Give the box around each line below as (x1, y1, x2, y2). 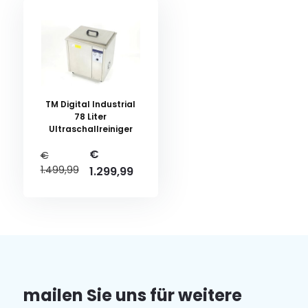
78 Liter (74, 111, 107, 122)
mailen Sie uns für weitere (23, 284, 242, 307)
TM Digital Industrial (45, 98, 136, 110)
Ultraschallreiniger (48, 123, 133, 135)
